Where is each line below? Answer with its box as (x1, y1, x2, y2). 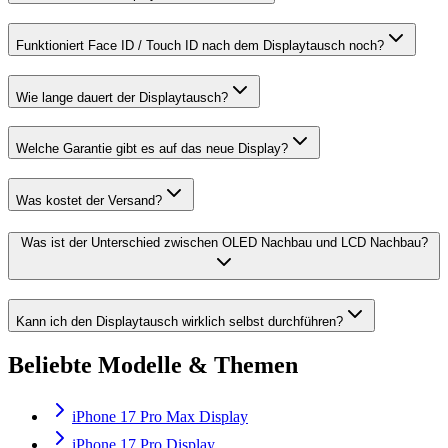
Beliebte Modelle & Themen (8, 351, 298, 378)
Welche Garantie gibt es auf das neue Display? (16, 141, 288, 157)
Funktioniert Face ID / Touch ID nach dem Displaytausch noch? (16, 38, 384, 53)
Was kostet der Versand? (16, 193, 162, 209)
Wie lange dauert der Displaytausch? (16, 89, 228, 105)
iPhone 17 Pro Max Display (72, 408, 248, 426)
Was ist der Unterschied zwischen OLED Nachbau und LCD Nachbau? (20, 234, 428, 250)
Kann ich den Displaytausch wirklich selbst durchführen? (16, 313, 343, 329)
